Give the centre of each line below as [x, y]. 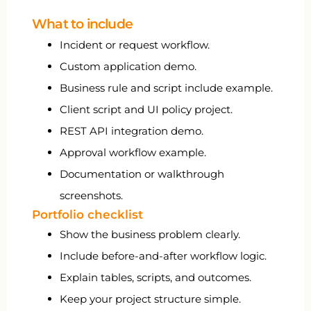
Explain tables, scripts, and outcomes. [155, 278]
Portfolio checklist [87, 215]
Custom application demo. [128, 67]
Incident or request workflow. [135, 45]
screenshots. [91, 196]
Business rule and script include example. [166, 88]
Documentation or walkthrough [142, 174]
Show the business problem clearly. [150, 235]
